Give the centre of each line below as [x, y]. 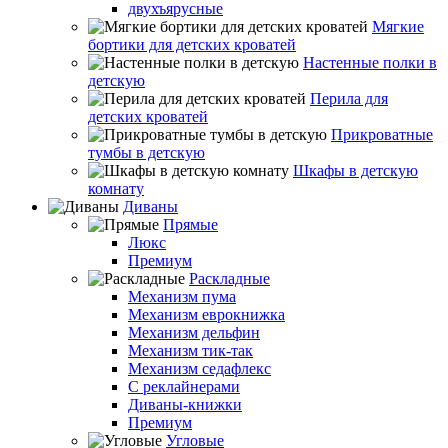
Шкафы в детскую [355, 170]
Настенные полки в [370, 62]
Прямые [190, 224]
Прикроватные [382, 134]
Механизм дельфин [194, 332]
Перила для [349, 98]
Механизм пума [182, 296]
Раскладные [229, 278]
